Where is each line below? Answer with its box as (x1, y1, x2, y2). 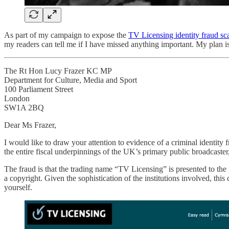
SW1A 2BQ (4, 103, 44, 112)
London (4, 94, 30, 103)
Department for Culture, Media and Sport (4, 75, 137, 84)
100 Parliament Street (4, 84, 73, 94)
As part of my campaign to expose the (4, 30, 128, 39)
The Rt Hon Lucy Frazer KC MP (4, 66, 112, 75)
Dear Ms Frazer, (4, 120, 56, 129)
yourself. (4, 182, 32, 192)
